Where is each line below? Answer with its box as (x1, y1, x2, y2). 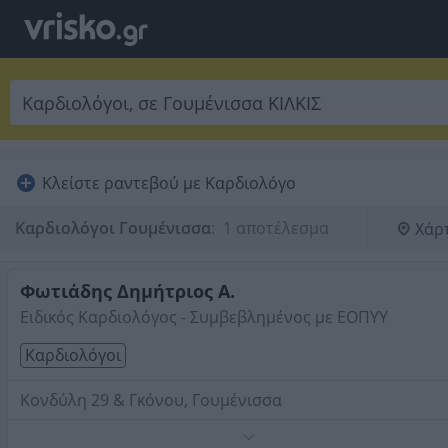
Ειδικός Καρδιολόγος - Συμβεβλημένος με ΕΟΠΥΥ (20, 306, 388, 328)
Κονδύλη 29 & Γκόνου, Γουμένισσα (20, 389, 282, 411)
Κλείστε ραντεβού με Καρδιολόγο (42, 172, 296, 194)
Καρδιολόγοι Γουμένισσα (15, 217, 211, 239)
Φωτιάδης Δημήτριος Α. (20, 279, 235, 303)
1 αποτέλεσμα (219, 217, 329, 239)
